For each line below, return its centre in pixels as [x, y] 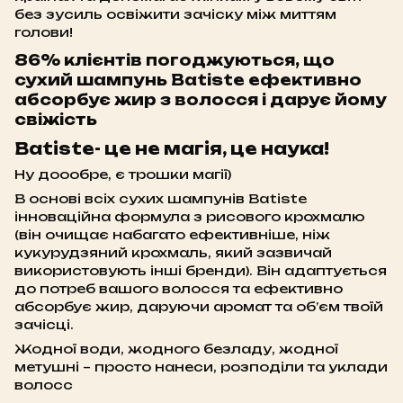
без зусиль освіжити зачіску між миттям [175, 13]
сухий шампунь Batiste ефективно [188, 80]
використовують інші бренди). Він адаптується [201, 271]
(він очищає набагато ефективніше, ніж [172, 235]
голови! [44, 31]
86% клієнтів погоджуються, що [175, 60]
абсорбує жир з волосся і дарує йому [201, 99]
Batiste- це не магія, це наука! [172, 148]
